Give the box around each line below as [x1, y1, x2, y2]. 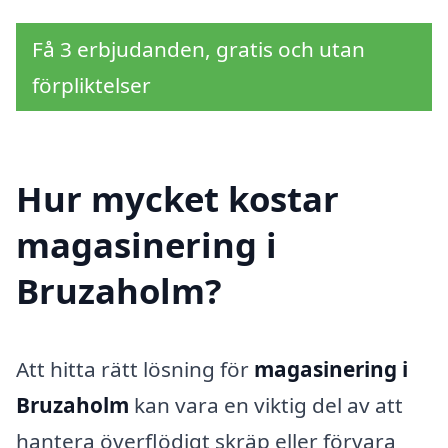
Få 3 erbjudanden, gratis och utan [32, 35, 365, 64]
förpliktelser [32, 71, 151, 100]
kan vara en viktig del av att [129, 391, 403, 420]
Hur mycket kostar [16, 175, 339, 223]
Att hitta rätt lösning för [16, 355, 254, 384]
